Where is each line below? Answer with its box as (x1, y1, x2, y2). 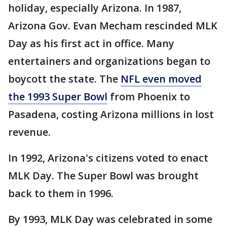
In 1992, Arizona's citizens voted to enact (8, 151, 208, 165)
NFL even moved (121, 72, 202, 86)
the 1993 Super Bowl (8, 90, 107, 104)
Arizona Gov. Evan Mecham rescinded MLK (8, 19, 217, 33)
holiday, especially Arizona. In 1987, (8, 1, 181, 15)
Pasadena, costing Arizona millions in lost (8, 107, 214, 122)
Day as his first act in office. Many (8, 36, 174, 51)
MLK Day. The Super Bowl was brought (8, 169, 199, 183)
